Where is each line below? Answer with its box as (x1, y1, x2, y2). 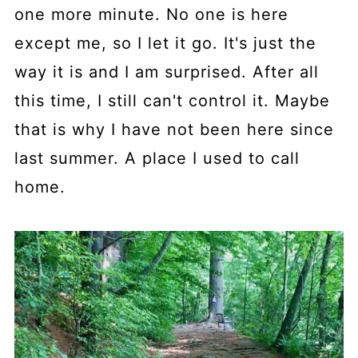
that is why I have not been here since (14, 119, 334, 139)
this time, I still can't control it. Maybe (14, 90, 330, 110)
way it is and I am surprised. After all (14, 62, 319, 82)
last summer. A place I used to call (14, 148, 300, 168)
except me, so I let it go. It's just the (14, 33, 316, 53)
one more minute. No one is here (14, 4, 288, 24)
